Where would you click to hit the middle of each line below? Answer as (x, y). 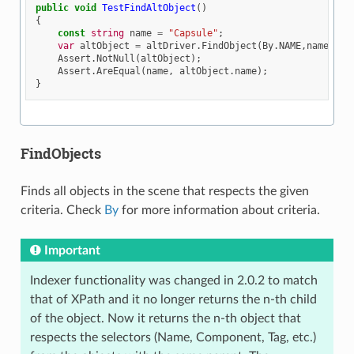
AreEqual (119, 72)
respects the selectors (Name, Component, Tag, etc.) (173, 337)
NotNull (116, 59)
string (108, 34)
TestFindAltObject (149, 8)
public (53, 8)
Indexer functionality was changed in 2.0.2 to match (173, 280)
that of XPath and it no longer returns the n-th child (173, 299)
